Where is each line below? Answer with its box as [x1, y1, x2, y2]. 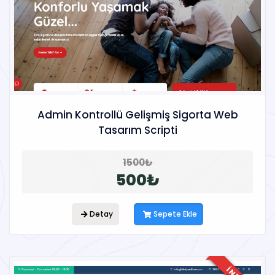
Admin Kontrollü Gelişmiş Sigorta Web [37, 107, 238, 123]
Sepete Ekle [152, 209, 197, 220]
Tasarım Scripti [98, 123, 177, 138]
